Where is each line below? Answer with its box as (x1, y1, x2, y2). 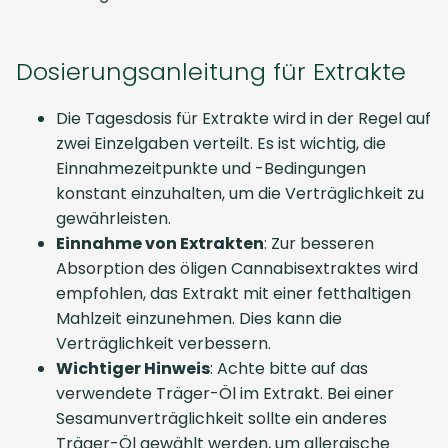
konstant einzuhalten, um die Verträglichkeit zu (56, 182, 424, 205)
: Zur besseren (264, 232, 374, 255)
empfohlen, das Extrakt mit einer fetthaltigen (56, 282, 411, 305)
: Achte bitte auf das (210, 357, 368, 380)
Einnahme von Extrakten (56, 232, 264, 255)
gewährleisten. (56, 207, 171, 230)
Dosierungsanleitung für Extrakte (16, 55, 406, 88)
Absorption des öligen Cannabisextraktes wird (56, 257, 418, 280)
